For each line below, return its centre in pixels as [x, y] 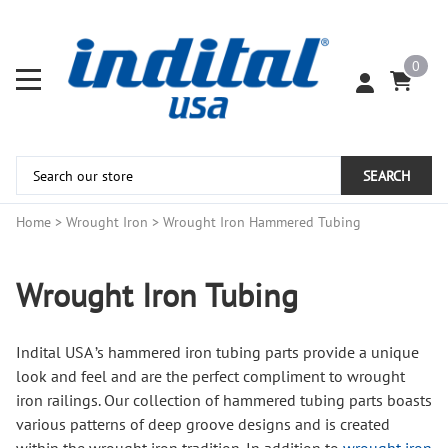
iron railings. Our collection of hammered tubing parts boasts [224, 400]
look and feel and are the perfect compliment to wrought [210, 376]
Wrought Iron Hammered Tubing [262, 222]
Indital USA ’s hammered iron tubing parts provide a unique [217, 352]
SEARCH [386, 176]
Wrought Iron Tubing [157, 294]
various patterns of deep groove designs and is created [203, 424]
